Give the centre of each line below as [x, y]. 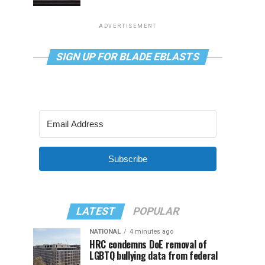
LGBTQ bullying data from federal [153, 256]
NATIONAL [105, 232]
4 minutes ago [151, 232]
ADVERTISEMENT [128, 26]
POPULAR [156, 211]
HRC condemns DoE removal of [148, 244]
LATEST [96, 211]
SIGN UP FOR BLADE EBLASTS [128, 57]
